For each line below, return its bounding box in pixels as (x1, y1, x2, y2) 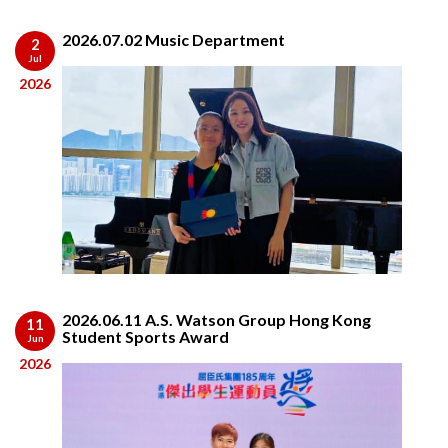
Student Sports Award (62, 327, 229, 347)
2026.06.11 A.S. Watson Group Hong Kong (62, 310, 371, 330)
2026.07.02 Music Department (62, 30, 285, 49)
